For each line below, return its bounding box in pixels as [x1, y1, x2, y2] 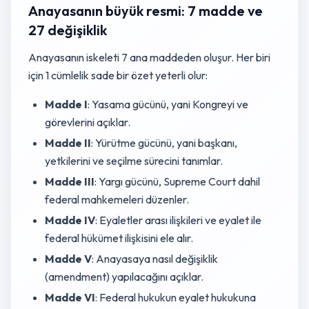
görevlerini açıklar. [45, 115, 130, 129]
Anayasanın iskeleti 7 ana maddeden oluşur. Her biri [28, 50, 270, 64]
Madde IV [45, 213, 95, 227]
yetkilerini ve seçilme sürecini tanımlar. [45, 154, 223, 168]
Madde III [45, 175, 94, 188]
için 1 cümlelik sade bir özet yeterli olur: [28, 68, 208, 82]
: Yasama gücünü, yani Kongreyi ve [88, 97, 248, 111]
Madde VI [45, 290, 95, 304]
